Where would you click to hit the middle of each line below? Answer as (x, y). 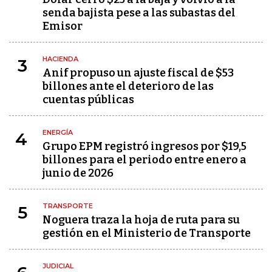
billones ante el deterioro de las (128, 87)
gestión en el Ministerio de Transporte (147, 233)
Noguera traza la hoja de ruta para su (141, 220)
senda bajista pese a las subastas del (139, 13)
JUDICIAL (58, 266)
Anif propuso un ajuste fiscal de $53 (138, 73)
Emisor (63, 26)
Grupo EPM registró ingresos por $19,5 (144, 147)
